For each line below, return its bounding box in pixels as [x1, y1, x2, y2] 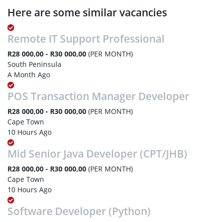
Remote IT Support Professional [7, 31, 165, 46]
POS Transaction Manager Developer [7, 89, 189, 103]
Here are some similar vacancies [7, 5, 167, 19]
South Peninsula [7, 59, 61, 69]
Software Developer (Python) [7, 204, 151, 218]
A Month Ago [7, 69, 50, 79]
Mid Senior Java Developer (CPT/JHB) [7, 146, 187, 161]
